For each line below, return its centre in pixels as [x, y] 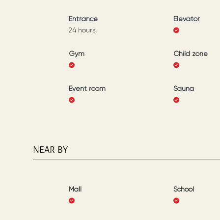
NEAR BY [51, 149]
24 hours [82, 30]
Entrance [83, 19]
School [183, 189]
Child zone [190, 54]
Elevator [186, 19]
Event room [87, 88]
